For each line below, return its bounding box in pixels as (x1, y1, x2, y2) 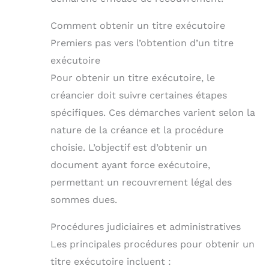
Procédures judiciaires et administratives (50, 220, 241, 232)
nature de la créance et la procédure (50, 124, 223, 136)
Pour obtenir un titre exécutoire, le (50, 71, 215, 83)
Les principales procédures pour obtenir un (50, 238, 255, 250)
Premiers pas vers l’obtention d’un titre (50, 37, 234, 49)
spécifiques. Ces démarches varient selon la (50, 106, 255, 118)
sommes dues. (50, 193, 117, 205)
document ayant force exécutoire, (50, 159, 210, 171)
